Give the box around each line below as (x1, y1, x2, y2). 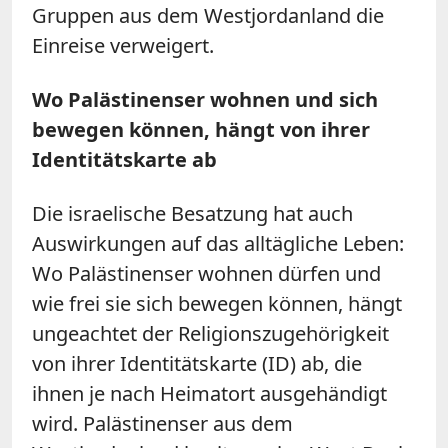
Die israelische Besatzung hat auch (32, 199, 353, 227)
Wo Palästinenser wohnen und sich (32, 85, 378, 113)
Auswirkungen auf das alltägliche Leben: (32, 229, 404, 257)
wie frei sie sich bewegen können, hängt (32, 289, 402, 317)
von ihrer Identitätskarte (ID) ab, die (32, 349, 362, 377)
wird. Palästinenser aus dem (32, 409, 293, 437)
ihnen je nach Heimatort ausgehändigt (32, 379, 387, 407)
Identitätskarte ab (32, 145, 222, 173)
